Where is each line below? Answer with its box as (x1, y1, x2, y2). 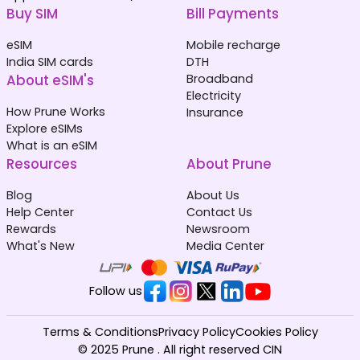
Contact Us (186, 204, 252, 221)
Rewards (6, 221, 56, 238)
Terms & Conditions (42, 324, 158, 341)
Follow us (89, 283, 142, 300)
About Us (186, 187, 239, 204)
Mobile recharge (186, 37, 280, 54)
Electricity (186, 88, 241, 104)
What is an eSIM (6, 137, 97, 154)
